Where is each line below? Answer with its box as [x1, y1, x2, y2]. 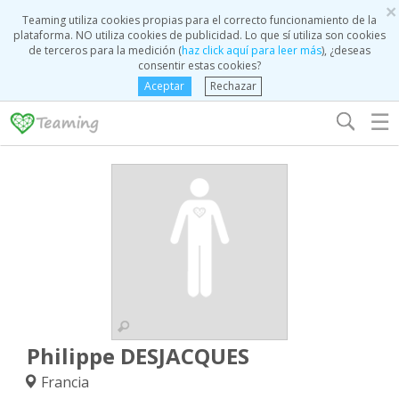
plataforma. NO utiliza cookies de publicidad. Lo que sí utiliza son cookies [13, 28, 386, 43]
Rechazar [209, 78, 256, 94]
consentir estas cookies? [138, 58, 261, 73]
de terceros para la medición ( [28, 43, 182, 58]
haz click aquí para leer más [182, 43, 322, 58]
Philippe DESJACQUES [27, 341, 249, 370]
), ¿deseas [322, 43, 370, 58]
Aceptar [144, 78, 184, 94]
